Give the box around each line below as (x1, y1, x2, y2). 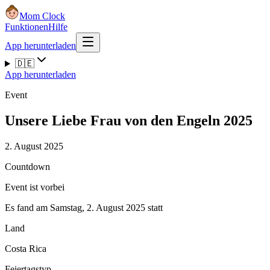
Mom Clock (19, 11, 65, 21)
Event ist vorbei (5, 181, 64, 192)
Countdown (5, 161, 50, 172)
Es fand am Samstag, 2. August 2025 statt (5, 202, 163, 213)
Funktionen (5, 22, 48, 32)
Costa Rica (5, 243, 46, 254)
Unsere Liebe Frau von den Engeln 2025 (5, 112, 253, 128)
